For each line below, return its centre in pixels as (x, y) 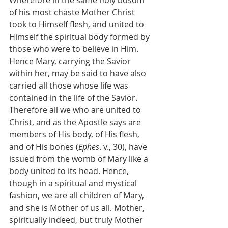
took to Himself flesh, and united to (78, 24)
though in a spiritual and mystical (74, 183)
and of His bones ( (44, 146)
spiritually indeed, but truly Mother (77, 220)
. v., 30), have (124, 146)
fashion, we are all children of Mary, (78, 195)
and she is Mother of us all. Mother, (78, 207)
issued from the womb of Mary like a (80, 159)
